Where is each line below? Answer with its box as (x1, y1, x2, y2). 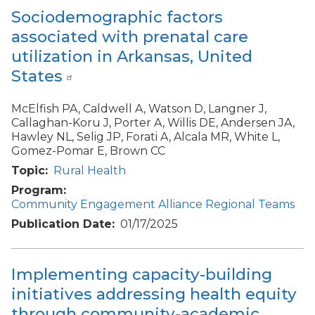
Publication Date (11, 217, 112, 231)
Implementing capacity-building (11, 264, 272, 284)
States (11, 66, 63, 86)
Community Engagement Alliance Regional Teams (11, 197, 295, 211)
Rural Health (53, 163, 126, 177)
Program (11, 183, 63, 197)
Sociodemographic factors (11, 7, 223, 27)
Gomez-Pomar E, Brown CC (11, 143, 165, 157)
